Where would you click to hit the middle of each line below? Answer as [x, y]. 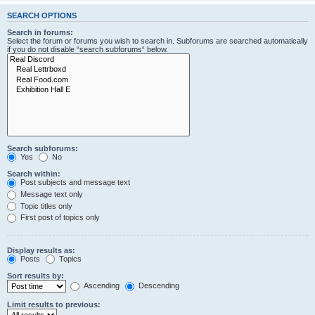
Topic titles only [45, 206]
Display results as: [41, 250]
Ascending [101, 286]
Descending [158, 286]
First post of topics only [59, 218]
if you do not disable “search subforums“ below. [88, 50]
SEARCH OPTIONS [42, 15]
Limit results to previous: [54, 305]
